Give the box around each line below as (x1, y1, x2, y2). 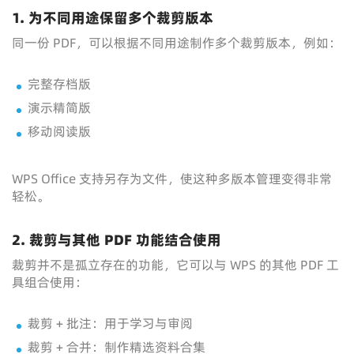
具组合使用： (12, 273, 88, 291)
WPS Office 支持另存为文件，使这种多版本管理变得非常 (12, 170, 332, 187)
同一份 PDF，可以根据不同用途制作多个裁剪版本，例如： (12, 34, 341, 51)
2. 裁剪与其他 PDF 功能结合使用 (12, 230, 221, 250)
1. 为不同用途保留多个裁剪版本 (12, 8, 213, 28)
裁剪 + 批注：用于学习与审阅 (28, 314, 193, 332)
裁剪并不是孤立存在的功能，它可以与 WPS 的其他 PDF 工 (12, 256, 339, 273)
